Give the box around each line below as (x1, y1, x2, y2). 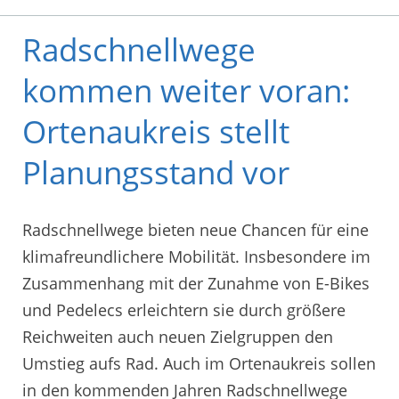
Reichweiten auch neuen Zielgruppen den (22, 325, 333, 347)
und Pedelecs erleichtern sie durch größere (22, 298, 346, 321)
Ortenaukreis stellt (22, 110, 289, 152)
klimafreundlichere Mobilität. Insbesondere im (22, 245, 370, 267)
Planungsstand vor (22, 151, 289, 193)
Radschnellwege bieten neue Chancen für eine (22, 218, 369, 240)
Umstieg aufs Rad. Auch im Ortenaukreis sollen (22, 352, 376, 374)
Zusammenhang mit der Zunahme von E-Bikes (22, 272, 370, 294)
